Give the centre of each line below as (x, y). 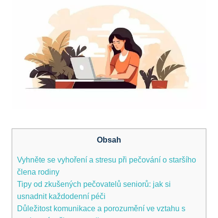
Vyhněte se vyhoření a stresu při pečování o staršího (107, 160)
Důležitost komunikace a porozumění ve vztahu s (101, 209)
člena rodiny (38, 172)
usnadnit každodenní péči (61, 196)
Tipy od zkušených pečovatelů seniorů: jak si (94, 184)
